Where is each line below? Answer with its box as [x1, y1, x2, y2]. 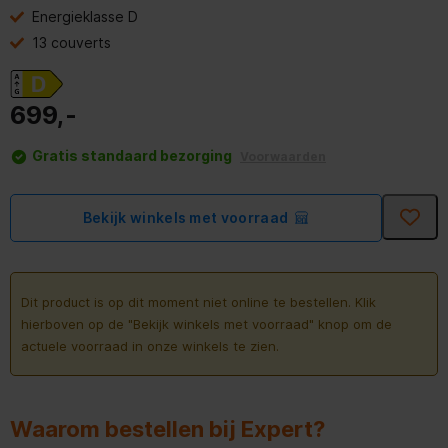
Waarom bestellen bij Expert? [10, 415, 325, 442]
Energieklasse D [32, 7, 138, 25]
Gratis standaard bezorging [32, 146, 235, 164]
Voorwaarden [240, 148, 326, 164]
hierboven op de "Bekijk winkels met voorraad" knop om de [21, 315, 392, 332]
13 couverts [32, 33, 111, 51]
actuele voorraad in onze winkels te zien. [21, 337, 279, 354]
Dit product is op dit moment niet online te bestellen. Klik [21, 293, 376, 310]
